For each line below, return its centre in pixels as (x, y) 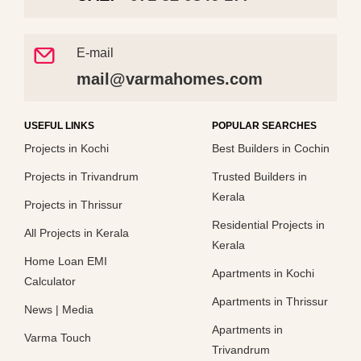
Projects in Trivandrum (81, 176)
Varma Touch (58, 337)
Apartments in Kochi (263, 273)
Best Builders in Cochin (270, 148)
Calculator (50, 281)
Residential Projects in (268, 224)
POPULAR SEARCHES (264, 125)
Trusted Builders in (259, 176)
